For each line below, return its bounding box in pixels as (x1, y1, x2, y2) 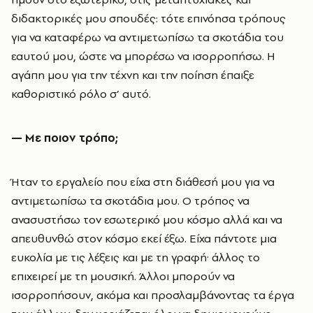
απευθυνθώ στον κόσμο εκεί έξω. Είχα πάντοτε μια (11, 231, 277, 246)
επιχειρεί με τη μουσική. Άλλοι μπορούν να (11, 268, 235, 284)
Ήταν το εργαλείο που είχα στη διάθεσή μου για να (11, 174, 275, 189)
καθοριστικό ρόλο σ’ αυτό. (11, 86, 151, 101)
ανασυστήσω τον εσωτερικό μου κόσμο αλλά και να (11, 212, 282, 227)
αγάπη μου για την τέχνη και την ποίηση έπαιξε (11, 67, 254, 82)
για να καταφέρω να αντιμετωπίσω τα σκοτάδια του (11, 29, 284, 45)
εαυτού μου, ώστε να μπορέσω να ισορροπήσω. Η (11, 48, 275, 64)
